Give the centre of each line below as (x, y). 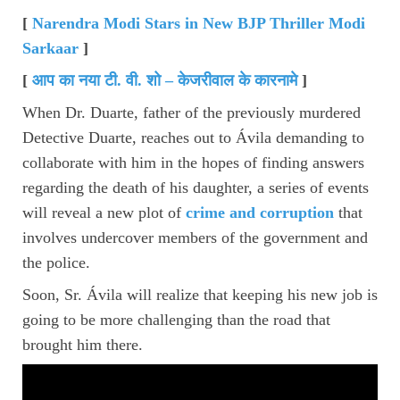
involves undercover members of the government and (195, 237)
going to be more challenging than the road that (176, 319)
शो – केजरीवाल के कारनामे (222, 80)
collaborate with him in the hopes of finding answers (193, 162)
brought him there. (83, 344)
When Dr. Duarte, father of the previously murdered (192, 112)
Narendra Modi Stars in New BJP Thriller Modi (199, 23)
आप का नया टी (75, 80)
